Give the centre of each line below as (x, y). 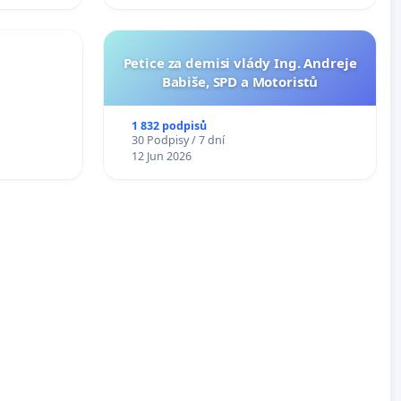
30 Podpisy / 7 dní (178, 140)
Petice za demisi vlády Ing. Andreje (240, 62)
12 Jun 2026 (161, 156)
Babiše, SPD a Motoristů (240, 81)
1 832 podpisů (169, 125)
